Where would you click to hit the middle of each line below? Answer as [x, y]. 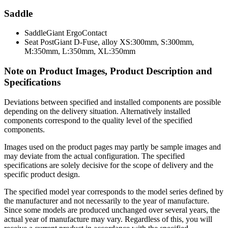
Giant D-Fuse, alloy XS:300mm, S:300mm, [124, 42]
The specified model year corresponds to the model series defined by [114, 191]
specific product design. [42, 174]
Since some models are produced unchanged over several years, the [112, 210]
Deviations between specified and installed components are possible [112, 102]
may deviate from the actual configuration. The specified [94, 156]
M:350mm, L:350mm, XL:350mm [80, 51]
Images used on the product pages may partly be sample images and [112, 147]
